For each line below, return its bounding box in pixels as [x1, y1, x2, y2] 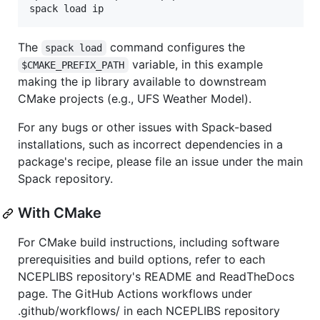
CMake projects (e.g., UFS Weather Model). [18, 91, 251, 106]
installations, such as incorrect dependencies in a [18, 137, 283, 152]
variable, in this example [128, 57, 266, 72]
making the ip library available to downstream [18, 74, 266, 89]
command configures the [106, 40, 245, 55]
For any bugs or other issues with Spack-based [18, 120, 272, 135]
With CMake [18, 204, 101, 222]
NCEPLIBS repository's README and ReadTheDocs [18, 269, 294, 284]
